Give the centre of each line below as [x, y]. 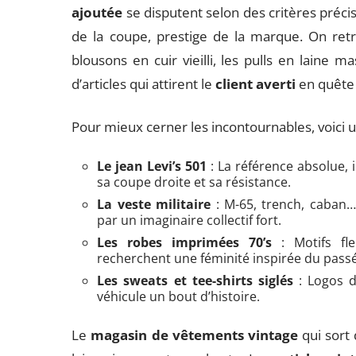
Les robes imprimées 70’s [185, 242]
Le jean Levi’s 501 [152, 166]
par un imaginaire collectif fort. [190, 220]
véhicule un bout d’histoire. [179, 296]
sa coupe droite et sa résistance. [194, 182]
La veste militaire [154, 204]
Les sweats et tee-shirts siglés [195, 281]
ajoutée [97, 12]
